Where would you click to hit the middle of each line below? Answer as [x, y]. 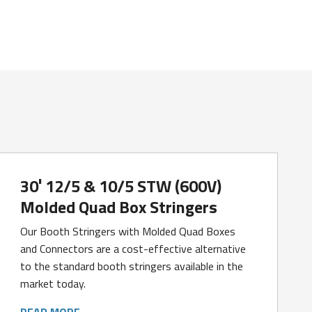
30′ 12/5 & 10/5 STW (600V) [121, 186]
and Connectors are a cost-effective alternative [133, 248]
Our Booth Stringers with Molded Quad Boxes [128, 231]
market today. [53, 283]
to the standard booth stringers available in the [132, 266]
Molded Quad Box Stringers [119, 206]
